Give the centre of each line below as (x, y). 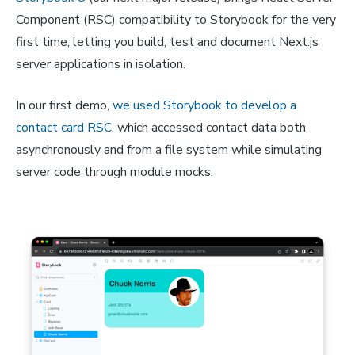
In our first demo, (64, 106)
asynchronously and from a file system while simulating (169, 150)
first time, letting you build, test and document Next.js (167, 42)
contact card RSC (64, 128)
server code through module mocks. (115, 172)
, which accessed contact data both (209, 128)
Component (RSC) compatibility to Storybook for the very (176, 20)
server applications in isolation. (101, 65)
